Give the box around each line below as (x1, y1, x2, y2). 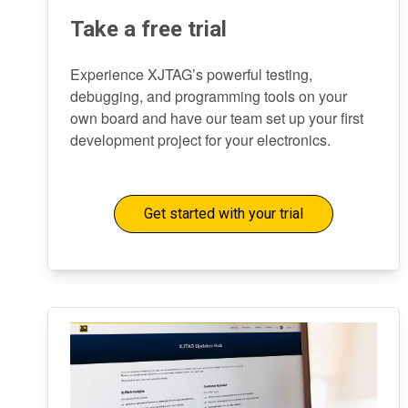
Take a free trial (70, 16, 227, 42)
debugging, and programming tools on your (70, 86, 347, 107)
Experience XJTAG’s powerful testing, (70, 64, 312, 85)
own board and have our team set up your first (70, 107, 363, 128)
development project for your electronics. (70, 129, 331, 150)
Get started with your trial (143, 205, 303, 222)
